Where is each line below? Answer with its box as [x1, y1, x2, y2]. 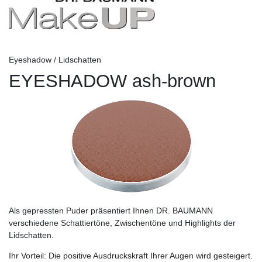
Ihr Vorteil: [9, 251, 49, 261]
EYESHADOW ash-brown [9, 71, 216, 92]
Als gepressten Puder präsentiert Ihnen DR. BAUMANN [9, 206, 213, 216]
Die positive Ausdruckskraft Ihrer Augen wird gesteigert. [49, 251, 253, 261]
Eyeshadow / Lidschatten [9, 55, 101, 65]
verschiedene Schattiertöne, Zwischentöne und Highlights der [9, 218, 236, 228]
